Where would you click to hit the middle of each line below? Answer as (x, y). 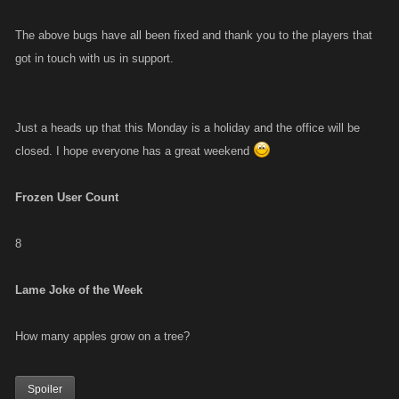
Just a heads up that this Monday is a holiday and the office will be (187, 128)
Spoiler (45, 389)
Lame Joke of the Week (79, 290)
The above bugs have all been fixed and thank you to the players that (194, 35)
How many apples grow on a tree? (102, 336)
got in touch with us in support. (94, 58)
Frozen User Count (67, 197)
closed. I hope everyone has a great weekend (134, 151)
